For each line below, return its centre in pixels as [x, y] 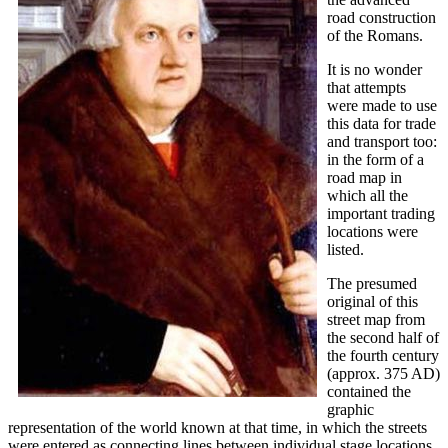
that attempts [366, 88]
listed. [345, 250]
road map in [364, 178]
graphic [350, 410]
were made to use [382, 106]
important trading [381, 214]
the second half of [383, 338]
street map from [376, 320]
